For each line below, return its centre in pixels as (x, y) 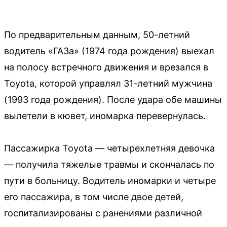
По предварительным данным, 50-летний (97, 34)
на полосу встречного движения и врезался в (106, 67)
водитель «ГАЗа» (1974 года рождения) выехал (109, 51)
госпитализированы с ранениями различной (103, 213)
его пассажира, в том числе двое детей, (94, 197)
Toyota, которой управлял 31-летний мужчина (108, 83)
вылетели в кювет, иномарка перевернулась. (105, 116)
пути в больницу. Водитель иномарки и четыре (110, 180)
